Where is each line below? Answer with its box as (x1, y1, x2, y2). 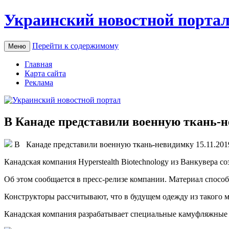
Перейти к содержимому (32, 41, 119, 50)
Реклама (25, 78, 53, 87)
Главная (25, 59, 52, 68)
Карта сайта (25, 68, 66, 78)
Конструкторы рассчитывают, (4, 192, 110, 201)
